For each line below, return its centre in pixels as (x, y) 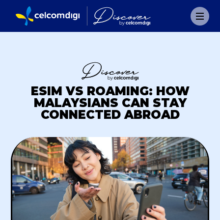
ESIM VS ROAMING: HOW (110, 91)
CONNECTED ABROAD (110, 115)
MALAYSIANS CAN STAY (110, 103)
